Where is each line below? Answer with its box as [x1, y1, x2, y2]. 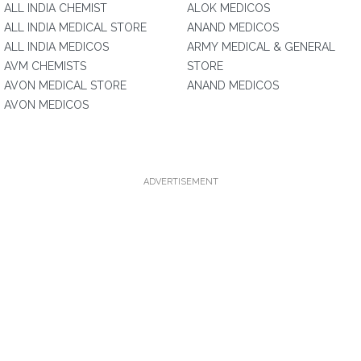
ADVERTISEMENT [143, 176, 218, 187]
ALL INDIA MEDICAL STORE [4, 21, 147, 34]
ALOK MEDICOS [187, 2, 270, 15]
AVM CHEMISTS [4, 60, 86, 73]
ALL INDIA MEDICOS [4, 40, 109, 53]
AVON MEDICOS [4, 98, 89, 111]
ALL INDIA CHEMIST [4, 2, 107, 15]
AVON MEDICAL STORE [4, 79, 127, 92]
